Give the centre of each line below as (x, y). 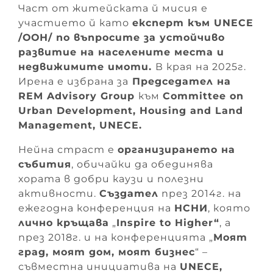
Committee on (203, 96)
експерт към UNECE (193, 23)
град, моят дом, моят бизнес (107, 252)
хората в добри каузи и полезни (111, 179)
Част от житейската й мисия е (113, 8)
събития (45, 164)
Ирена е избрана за (73, 81)
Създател (129, 193)
